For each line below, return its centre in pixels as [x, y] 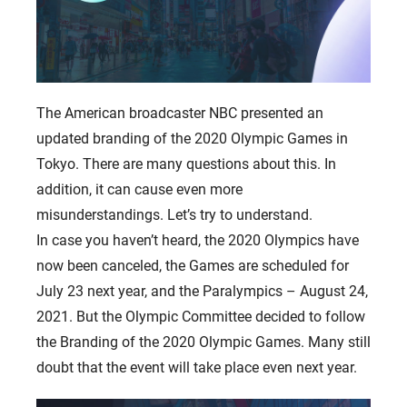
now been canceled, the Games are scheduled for [193, 266]
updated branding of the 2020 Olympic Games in [192, 139]
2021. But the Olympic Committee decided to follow [201, 317]
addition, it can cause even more [139, 189]
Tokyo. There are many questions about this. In [186, 164]
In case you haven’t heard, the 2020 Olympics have [198, 240]
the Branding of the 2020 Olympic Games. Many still [203, 342]
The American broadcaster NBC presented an [180, 113]
